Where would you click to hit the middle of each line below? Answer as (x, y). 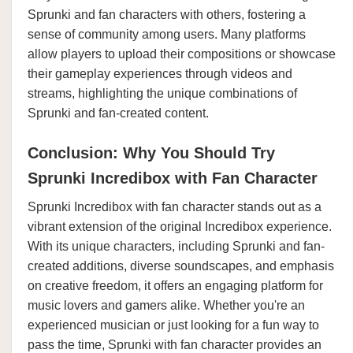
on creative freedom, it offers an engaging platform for (175, 286)
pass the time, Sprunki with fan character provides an (175, 345)
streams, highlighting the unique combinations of (162, 93)
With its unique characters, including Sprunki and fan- (176, 246)
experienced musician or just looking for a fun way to (173, 325)
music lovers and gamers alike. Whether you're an (166, 305)
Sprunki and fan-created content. (118, 113)
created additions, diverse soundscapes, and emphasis (181, 266)
